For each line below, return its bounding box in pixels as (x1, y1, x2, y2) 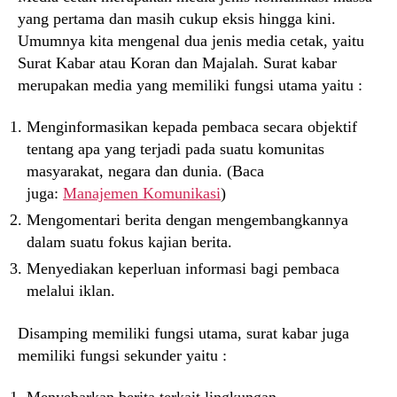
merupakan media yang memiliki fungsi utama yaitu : (18, 75, 362, 94)
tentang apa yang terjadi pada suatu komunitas (27, 140, 324, 159)
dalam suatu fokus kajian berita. (27, 233, 232, 252)
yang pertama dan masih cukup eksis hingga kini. (18, 9, 336, 27)
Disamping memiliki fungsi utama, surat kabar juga (18, 323, 349, 342)
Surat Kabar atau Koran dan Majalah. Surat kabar (18, 53, 337, 72)
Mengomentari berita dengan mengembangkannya (27, 211, 348, 230)
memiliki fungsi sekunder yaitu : (18, 346, 227, 364)
